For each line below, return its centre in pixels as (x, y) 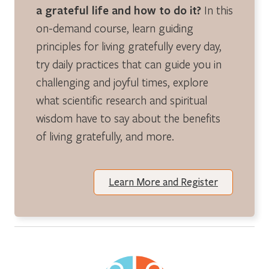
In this (217, 10)
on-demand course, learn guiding (115, 28)
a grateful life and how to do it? (119, 10)
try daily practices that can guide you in (129, 64)
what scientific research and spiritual (122, 100)
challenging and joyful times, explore (122, 82)
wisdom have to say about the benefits (128, 118)
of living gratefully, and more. (105, 136)
